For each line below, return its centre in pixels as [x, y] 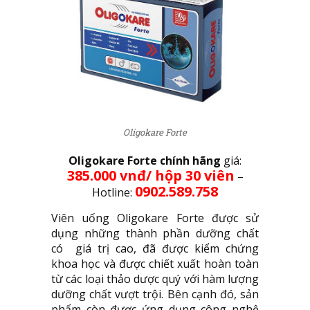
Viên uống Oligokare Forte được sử [155, 218]
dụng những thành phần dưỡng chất [155, 234]
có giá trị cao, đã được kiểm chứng [155, 249]
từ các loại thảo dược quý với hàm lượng [155, 279]
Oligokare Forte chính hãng [145, 161]
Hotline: [113, 193]
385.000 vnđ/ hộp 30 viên [151, 176]
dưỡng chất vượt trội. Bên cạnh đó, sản [155, 294]
